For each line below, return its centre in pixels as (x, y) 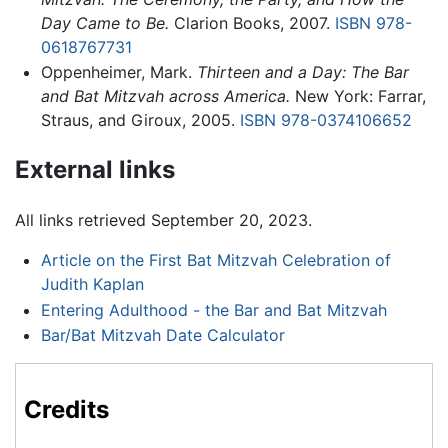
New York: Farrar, (357, 96)
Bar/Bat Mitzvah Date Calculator (162, 335)
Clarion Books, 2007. (251, 22)
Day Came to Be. (104, 22)
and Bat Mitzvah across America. (165, 96)
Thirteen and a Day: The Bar (302, 72)
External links (95, 170)
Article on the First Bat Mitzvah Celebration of (215, 259)
